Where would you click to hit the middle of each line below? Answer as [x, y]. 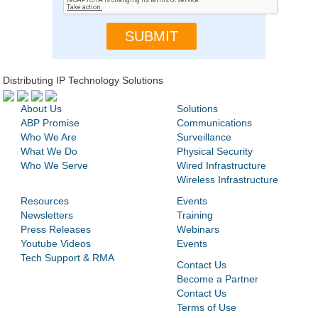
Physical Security [214, 152]
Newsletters [47, 215]
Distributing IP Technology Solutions [83, 81]
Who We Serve [55, 166]
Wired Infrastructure [221, 166]
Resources [45, 201]
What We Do [49, 152]
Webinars [198, 230]
